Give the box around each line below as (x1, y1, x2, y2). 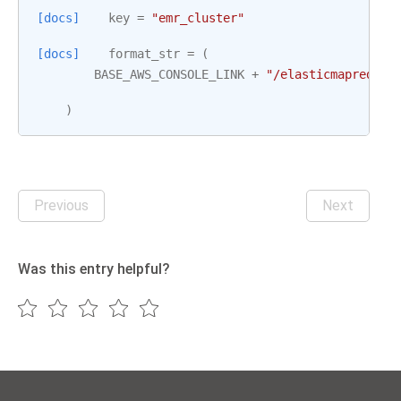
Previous (34, 197, 89, 214)
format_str (108, 47, 180, 61)
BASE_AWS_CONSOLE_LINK (94, 67, 244, 81)
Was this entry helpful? (18, 260, 170, 277)
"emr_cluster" (151, 11, 244, 25)
